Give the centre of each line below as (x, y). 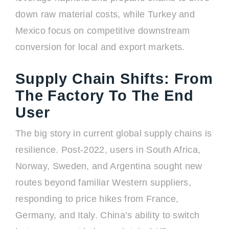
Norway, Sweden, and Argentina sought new (109, 166)
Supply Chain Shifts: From (114, 79)
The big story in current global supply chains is (114, 133)
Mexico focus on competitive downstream (103, 31)
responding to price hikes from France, (97, 199)
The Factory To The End (105, 96)
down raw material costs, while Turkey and (105, 14)
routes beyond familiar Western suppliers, (104, 182)
